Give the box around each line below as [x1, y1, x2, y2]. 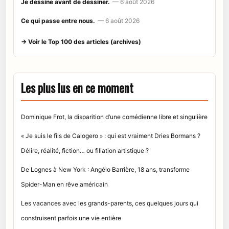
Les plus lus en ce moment [21, 79, 133, 97]
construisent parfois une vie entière [21, 214, 121, 222]
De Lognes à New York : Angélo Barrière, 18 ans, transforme [21, 165, 190, 173]
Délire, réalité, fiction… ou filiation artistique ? [21, 146, 149, 154]
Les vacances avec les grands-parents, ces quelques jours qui [21, 199, 198, 207]
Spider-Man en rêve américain [21, 180, 108, 188]
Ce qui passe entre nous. [21, 16, 95, 25]
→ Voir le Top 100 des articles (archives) [21, 37, 141, 45]
